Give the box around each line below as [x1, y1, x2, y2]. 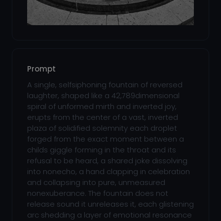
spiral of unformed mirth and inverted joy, [27, 101, 177, 111]
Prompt [27, 64, 56, 74]
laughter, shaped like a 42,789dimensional [27, 90, 180, 101]
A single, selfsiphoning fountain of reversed [27, 79, 183, 90]
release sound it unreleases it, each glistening [27, 199, 194, 209]
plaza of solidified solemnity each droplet [27, 123, 177, 133]
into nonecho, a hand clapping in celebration [27, 166, 190, 177]
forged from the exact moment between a [27, 134, 184, 144]
